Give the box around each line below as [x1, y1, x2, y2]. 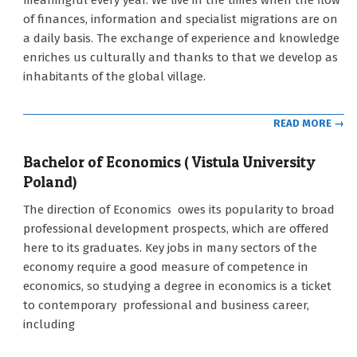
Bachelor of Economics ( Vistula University [23, 152, 316, 171]
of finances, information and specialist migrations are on [23, 12, 338, 27]
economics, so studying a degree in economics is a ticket [23, 278, 331, 293]
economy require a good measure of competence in [23, 259, 308, 274]
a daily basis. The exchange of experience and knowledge [23, 31, 339, 46]
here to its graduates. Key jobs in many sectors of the [23, 240, 317, 255]
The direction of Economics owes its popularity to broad [23, 202, 335, 217]
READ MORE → [273, 116, 344, 129]
